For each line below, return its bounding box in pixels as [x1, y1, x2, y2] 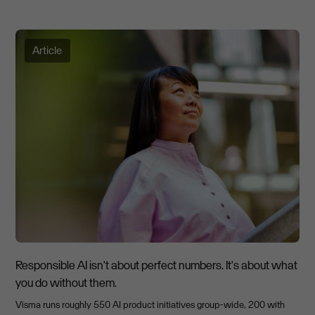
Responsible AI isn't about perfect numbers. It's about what [15, 257, 298, 273]
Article [32, 43, 63, 57]
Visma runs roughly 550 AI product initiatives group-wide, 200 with [15, 297, 285, 311]
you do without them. [15, 274, 117, 290]
